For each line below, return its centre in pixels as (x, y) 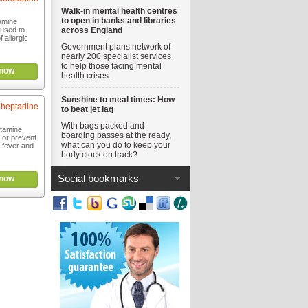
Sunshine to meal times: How (118, 100)
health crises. (86, 76)
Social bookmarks (98, 178)
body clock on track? (99, 155)
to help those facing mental (111, 66)
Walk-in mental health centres (119, 11)
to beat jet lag (87, 109)
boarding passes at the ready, (116, 135)
